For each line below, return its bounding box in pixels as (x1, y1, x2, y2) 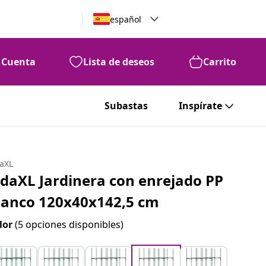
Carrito (203, 55, 236, 68)
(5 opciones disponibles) (15, 218, 124, 231)
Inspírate (179, 99, 222, 112)
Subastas (104, 99, 148, 112)
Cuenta (1, 55, 36, 68)
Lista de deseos (83, 55, 154, 68)
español (109, 13, 141, 25)
